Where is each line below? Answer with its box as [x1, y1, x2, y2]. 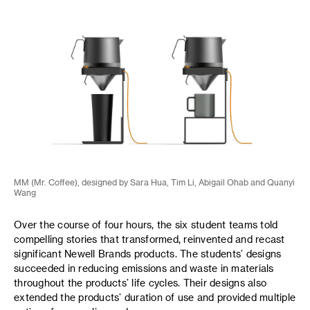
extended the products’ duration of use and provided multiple [14, 291, 295, 304]
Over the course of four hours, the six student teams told [14, 219, 278, 231]
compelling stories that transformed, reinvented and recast [14, 233, 285, 246]
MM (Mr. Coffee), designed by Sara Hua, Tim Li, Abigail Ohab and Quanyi [14, 177, 295, 188]
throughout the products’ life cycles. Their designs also [14, 277, 266, 289]
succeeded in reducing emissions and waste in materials [14, 262, 274, 275]
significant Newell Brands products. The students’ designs [14, 248, 282, 260]
